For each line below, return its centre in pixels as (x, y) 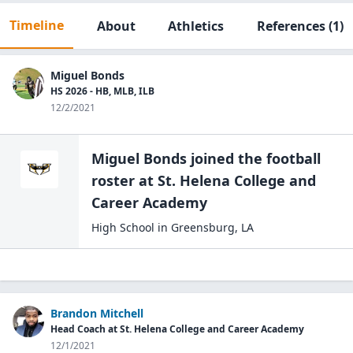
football (294, 158)
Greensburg (203, 227)
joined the (227, 158)
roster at (123, 180)
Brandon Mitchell (97, 313)
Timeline (37, 25)
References (291, 26)
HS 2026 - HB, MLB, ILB (102, 91)
